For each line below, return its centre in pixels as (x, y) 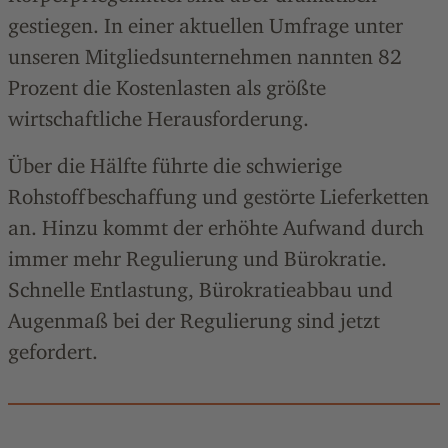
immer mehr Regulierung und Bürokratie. (197, 258)
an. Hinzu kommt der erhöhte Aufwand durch (216, 227)
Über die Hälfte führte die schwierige (175, 165)
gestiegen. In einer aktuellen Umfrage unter (205, 25)
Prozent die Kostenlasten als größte (167, 87)
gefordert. (53, 351)
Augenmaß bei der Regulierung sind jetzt (194, 320)
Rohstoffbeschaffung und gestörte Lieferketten (218, 196)
